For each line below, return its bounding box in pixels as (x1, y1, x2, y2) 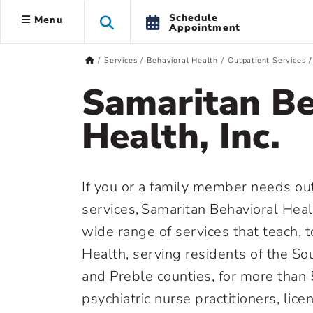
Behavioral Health (147, 55, 219, 66)
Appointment (168, 20, 240, 34)
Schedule (168, 10, 219, 24)
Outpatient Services (228, 55, 306, 66)
